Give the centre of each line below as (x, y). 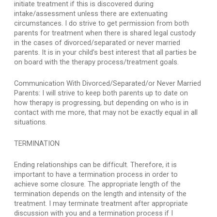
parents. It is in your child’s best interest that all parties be (106, 52)
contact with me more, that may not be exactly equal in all (106, 112)
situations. (31, 122)
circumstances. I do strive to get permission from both (102, 23)
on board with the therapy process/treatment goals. (97, 62)
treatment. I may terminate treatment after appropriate (101, 203)
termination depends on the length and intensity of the (101, 194)
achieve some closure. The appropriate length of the (98, 184)
